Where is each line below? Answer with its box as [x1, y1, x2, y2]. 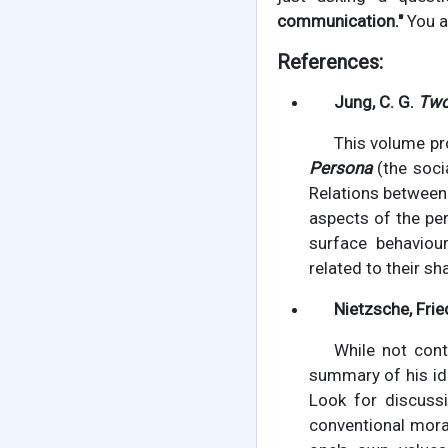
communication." [276, 11, 403, 32]
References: [276, 50, 383, 75]
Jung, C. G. [333, 92, 418, 113]
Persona [308, 158, 372, 179]
